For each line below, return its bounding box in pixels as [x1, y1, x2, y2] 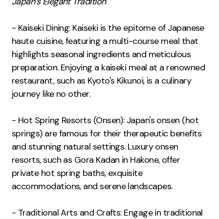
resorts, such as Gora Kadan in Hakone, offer [12, 153, 180, 166]
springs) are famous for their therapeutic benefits [12, 127, 201, 139]
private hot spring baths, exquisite [12, 167, 143, 179]
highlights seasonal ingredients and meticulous [12, 48, 191, 60]
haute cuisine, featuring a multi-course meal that [12, 35, 198, 47]
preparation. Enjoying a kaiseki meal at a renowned [12, 61, 205, 73]
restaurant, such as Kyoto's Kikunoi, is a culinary [12, 74, 191, 87]
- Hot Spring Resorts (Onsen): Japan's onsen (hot [12, 114, 199, 126]
